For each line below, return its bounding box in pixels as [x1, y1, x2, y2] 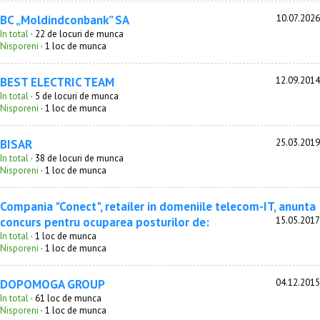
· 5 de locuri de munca [29, 90, 119, 102]
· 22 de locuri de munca [29, 28, 124, 40]
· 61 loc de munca [29, 292, 101, 304]
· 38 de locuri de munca [29, 152, 124, 164]
